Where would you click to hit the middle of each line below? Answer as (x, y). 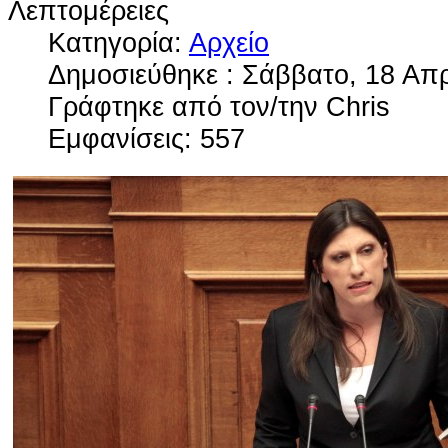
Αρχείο (229, 42)
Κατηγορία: (118, 42)
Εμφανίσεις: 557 (146, 138)
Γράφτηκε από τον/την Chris (219, 106)
